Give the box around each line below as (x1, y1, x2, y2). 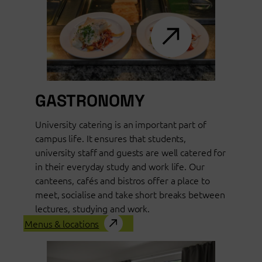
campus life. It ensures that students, (35, 131, 187, 144)
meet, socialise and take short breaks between (35, 187, 225, 201)
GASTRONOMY (35, 89, 145, 111)
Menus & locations (25, 216, 99, 230)
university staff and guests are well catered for (35, 145, 226, 158)
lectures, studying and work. (35, 201, 150, 215)
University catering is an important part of (35, 117, 206, 130)
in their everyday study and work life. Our (35, 159, 205, 173)
